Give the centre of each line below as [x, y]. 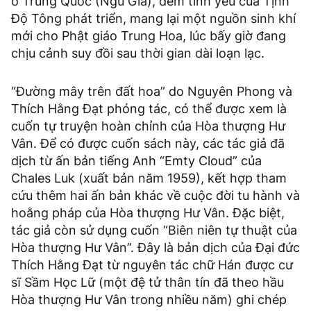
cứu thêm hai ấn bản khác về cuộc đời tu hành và [155, 196]
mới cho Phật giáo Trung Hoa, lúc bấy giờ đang [149, 36]
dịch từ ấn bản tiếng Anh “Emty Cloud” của [136, 161]
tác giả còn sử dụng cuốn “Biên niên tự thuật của [154, 230]
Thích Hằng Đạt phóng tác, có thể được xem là [149, 109]
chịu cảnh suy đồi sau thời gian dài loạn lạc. [138, 53]
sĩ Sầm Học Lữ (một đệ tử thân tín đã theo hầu [148, 283]
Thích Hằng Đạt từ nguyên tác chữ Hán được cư [152, 265]
